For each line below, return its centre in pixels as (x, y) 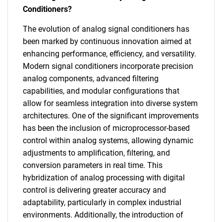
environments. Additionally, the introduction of (103, 215)
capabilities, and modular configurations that (101, 91)
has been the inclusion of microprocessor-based (106, 128)
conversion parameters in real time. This (93, 165)
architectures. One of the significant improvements (111, 116)
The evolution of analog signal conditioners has (106, 29)
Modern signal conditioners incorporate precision (108, 66)
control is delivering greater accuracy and (94, 190)
